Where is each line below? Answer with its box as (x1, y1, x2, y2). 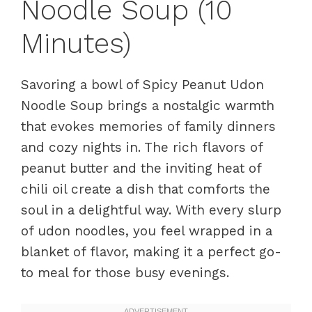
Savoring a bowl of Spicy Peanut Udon (21, 77, 264, 93)
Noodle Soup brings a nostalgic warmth (21, 97, 274, 114)
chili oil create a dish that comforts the (21, 181, 270, 197)
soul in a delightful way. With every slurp (21, 202, 281, 218)
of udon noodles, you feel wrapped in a (21, 223, 272, 239)
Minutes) (21, 27, 131, 60)
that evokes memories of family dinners (21, 118, 276, 134)
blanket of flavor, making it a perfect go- (21, 244, 281, 260)
